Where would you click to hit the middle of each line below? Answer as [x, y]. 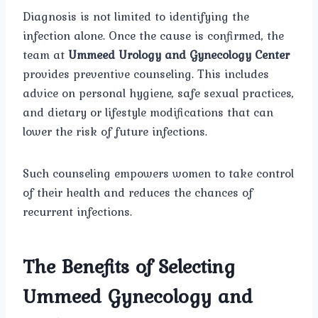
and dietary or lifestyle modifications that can [148, 113]
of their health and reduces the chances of [138, 193]
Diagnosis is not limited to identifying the [136, 17]
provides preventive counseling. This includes [146, 74]
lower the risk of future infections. [115, 132]
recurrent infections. [77, 212]
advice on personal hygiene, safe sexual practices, [158, 93]
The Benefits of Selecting [129, 267]
